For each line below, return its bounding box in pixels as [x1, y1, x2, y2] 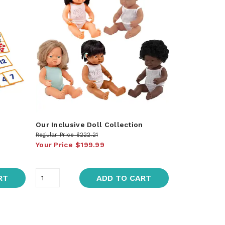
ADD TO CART [96, 173, 152, 183]
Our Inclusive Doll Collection [35, 120, 143, 129]
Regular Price [35, 131, 74, 138]
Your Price [35, 140, 73, 149]
